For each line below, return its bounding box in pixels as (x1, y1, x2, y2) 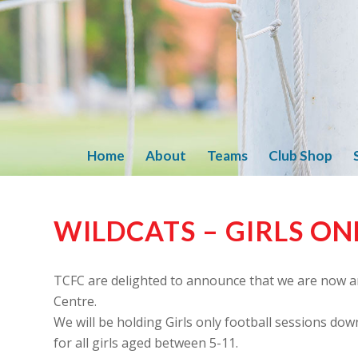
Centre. (54, 292, 97, 310)
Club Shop (268, 147, 332, 164)
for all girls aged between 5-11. (54, 333, 238, 352)
